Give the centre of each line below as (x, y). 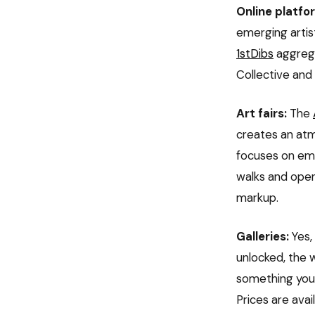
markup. (257, 198)
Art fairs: (262, 114)
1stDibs (255, 53)
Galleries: (263, 237)
